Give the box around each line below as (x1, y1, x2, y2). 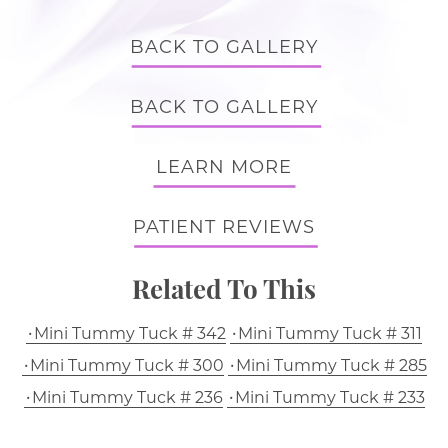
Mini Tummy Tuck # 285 (235, 356, 427, 375)
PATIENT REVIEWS (133, 216, 315, 238)
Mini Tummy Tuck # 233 (234, 388, 425, 407)
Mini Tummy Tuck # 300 (29, 356, 224, 375)
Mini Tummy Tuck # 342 (34, 324, 226, 343)
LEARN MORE (156, 156, 292, 178)
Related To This (132, 271, 316, 306)
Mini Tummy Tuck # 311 (238, 324, 422, 343)
